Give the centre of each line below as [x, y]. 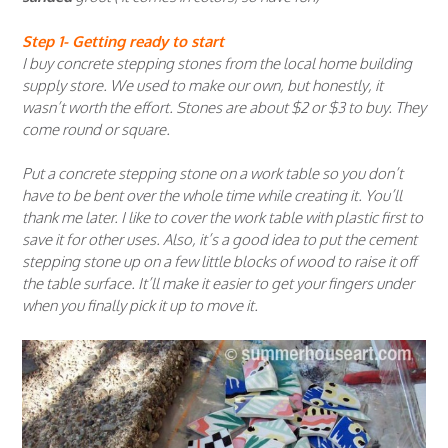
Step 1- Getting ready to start [123, 41]
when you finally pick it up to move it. [140, 306]
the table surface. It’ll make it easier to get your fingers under [218, 284]
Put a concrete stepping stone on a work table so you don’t [212, 174]
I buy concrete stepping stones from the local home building [217, 63]
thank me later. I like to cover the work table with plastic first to [222, 218]
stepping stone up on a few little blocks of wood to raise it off [219, 262]
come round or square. [96, 129]
